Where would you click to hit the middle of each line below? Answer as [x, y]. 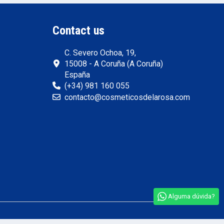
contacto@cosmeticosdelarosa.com [127, 97]
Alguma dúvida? [191, 196]
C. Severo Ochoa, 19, [100, 52]
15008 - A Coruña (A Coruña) [114, 63]
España [77, 74]
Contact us [78, 31]
